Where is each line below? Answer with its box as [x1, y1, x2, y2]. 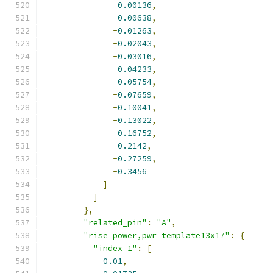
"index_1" [93, 243, 137, 253]
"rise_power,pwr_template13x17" [83, 230, 230, 241]
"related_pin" [83, 218, 147, 228]
